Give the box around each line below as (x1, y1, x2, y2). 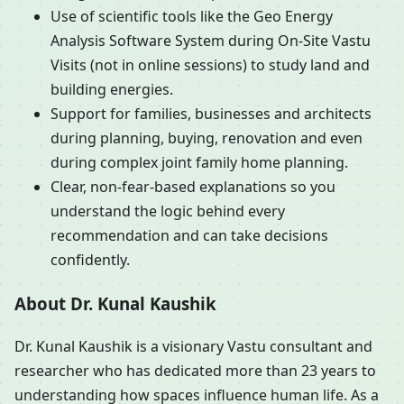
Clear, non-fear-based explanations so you (50, 177, 335, 197)
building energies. (50, 79, 173, 100)
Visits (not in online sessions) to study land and (50, 55, 370, 76)
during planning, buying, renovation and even (50, 128, 363, 149)
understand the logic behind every (50, 201, 285, 222)
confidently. (50, 250, 130, 271)
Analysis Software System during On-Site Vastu (50, 31, 371, 51)
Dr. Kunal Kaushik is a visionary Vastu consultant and (14, 335, 372, 356)
